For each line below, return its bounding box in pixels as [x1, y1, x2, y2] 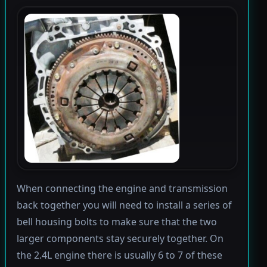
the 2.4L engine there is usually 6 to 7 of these [16, 249, 222, 262]
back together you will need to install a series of [16, 198, 232, 212]
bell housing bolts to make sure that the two [16, 215, 217, 229]
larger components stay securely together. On [16, 232, 223, 246]
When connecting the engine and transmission [16, 182, 228, 195]
